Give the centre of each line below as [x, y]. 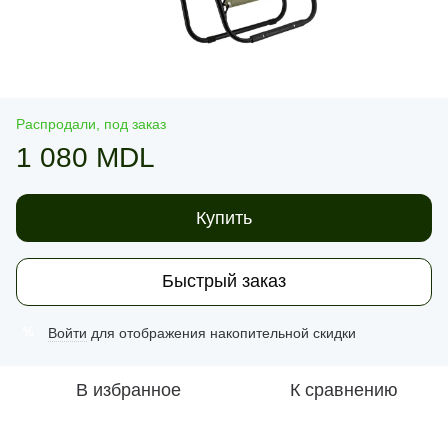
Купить [224, 217]
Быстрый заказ [224, 281]
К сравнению [344, 389]
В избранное [128, 389]
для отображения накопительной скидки [221, 332]
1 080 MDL [85, 157]
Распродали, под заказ [91, 123]
